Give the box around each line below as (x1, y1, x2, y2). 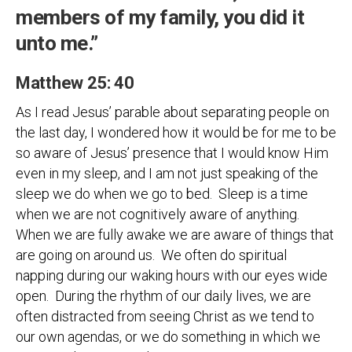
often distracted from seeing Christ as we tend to (16, 308, 314, 324)
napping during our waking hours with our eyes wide (16, 267, 328, 284)
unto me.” (16, 31, 98, 55)
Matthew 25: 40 (16, 73, 134, 93)
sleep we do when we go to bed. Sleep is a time (16, 185, 308, 202)
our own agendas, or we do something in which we (16, 328, 321, 345)
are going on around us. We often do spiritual (16, 247, 287, 263)
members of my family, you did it (16, 5, 304, 29)
